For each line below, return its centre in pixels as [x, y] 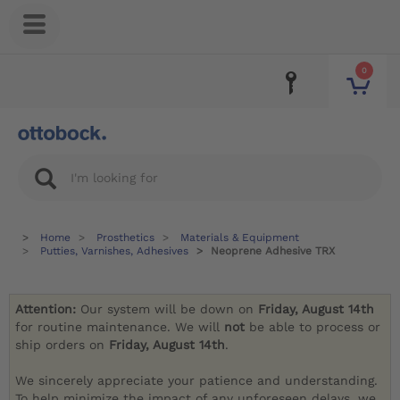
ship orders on [62, 345]
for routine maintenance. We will [120, 327]
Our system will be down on [170, 309]
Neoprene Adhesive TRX [273, 251]
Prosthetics [125, 237]
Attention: [48, 309]
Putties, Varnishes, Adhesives [114, 251]
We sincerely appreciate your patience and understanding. [197, 381]
